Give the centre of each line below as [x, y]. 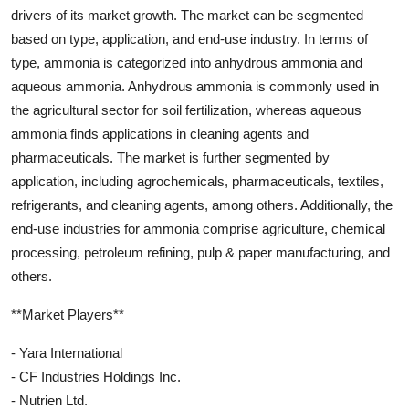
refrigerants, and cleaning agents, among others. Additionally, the [202, 204]
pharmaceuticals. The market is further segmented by [170, 157]
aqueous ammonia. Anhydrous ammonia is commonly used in [195, 86]
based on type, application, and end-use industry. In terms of [189, 38]
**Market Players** [68, 314]
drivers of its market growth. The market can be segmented [187, 15]
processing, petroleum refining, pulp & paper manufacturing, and [200, 252]
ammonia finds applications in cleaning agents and [160, 133]
